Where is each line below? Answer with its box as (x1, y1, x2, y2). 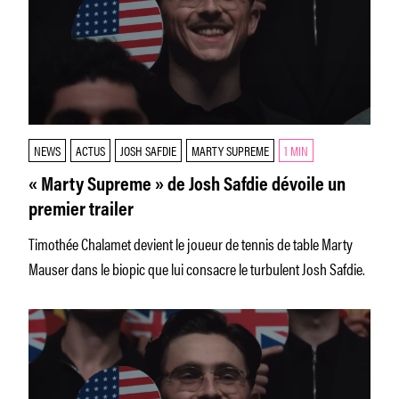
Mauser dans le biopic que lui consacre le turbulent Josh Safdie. (28, 256, 365, 280)
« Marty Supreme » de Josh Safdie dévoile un (28, 176, 346, 196)
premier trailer (28, 201, 134, 221)
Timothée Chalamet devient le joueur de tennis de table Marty (28, 232, 353, 255)
